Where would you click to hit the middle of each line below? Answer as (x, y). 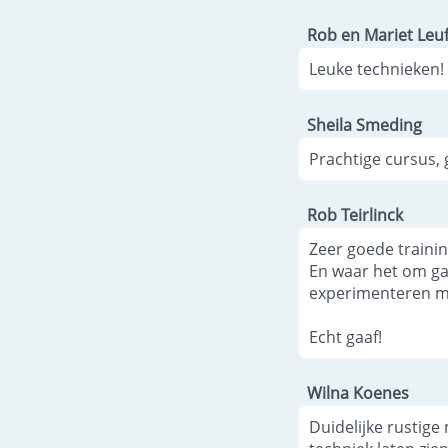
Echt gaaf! (345, 336)
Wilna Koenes (358, 392)
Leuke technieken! (376, 68)
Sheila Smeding (364, 124)
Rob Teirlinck (355, 214)
